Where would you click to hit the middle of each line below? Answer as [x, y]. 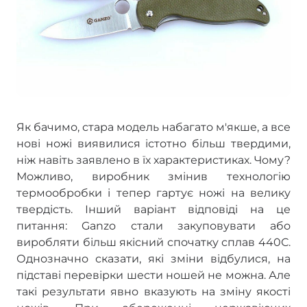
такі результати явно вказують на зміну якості [153, 292]
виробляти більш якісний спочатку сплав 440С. [153, 243]
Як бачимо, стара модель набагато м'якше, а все [153, 127]
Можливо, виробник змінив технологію [153, 177]
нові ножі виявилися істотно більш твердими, [153, 144]
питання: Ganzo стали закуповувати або [153, 226]
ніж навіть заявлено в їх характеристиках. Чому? [153, 160]
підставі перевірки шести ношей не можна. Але [153, 275]
